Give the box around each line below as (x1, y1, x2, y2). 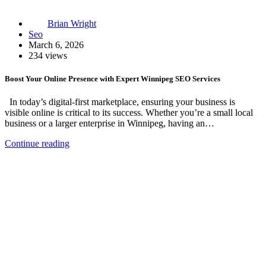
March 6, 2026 (28, 40, 84, 50)
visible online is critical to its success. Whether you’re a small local (5, 107, 253, 118)
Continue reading (5, 138, 69, 149)
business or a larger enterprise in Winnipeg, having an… (5, 118, 214, 129)
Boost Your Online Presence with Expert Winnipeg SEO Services (5, 74, 220, 84)
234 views (28, 50, 67, 61)
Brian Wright (47, 18, 96, 29)
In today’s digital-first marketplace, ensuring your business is (5, 97, 235, 107)
